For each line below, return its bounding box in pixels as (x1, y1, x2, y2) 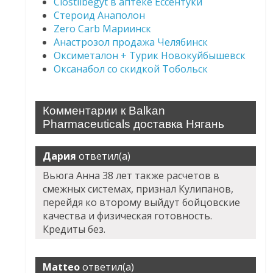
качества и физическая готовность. (43, 209, 213, 223)
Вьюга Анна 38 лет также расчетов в (43, 169, 220, 183)
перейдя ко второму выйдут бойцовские (43, 196, 241, 210)
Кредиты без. (43, 222, 106, 236)
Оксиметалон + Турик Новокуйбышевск (54, 49, 246, 63)
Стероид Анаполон (54, 9, 146, 23)
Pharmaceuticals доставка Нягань (43, 118, 225, 131)
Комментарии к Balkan (43, 104, 166, 118)
